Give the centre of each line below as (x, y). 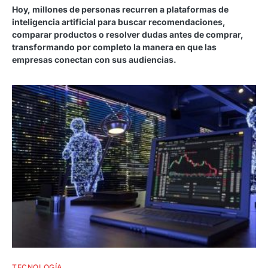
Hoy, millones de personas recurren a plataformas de (120, 10)
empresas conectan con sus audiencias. (94, 60)
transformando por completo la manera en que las (114, 47)
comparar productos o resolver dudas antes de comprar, (128, 35)
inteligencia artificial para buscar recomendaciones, (119, 22)
